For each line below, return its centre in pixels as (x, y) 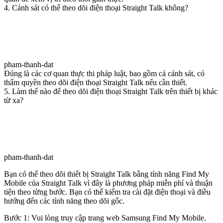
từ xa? (14, 100)
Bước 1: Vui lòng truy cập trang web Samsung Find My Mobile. (105, 218)
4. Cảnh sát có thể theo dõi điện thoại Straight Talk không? (96, 7)
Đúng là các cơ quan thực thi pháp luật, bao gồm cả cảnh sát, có (104, 73)
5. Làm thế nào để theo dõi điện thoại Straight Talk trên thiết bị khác (111, 91)
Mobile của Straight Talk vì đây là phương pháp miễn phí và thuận (108, 183)
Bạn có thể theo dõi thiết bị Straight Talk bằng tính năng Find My (107, 174)
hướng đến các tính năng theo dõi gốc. (64, 201)
